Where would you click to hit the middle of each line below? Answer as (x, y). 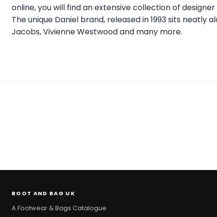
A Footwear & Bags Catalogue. (60, 208)
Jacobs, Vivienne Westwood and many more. (97, 32)
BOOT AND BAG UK (44, 194)
